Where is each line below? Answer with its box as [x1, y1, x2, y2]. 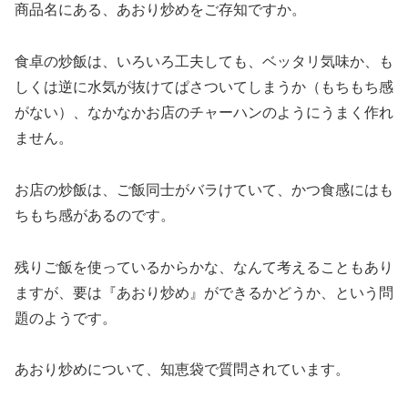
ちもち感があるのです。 [15, 207, 175, 223]
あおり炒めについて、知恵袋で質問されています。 [15, 362, 350, 378]
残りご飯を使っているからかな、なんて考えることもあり [15, 259, 393, 275]
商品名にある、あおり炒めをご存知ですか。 [15, 2, 306, 18]
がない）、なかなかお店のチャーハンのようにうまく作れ [15, 105, 393, 121]
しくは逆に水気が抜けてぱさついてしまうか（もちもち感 [15, 79, 393, 96]
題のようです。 [15, 310, 117, 326]
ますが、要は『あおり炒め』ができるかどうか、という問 [15, 284, 393, 301]
